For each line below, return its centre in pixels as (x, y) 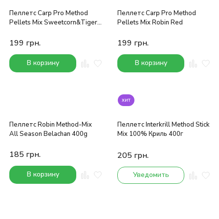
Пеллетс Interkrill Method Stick (164, 125)
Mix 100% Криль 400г (150, 134)
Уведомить (151, 175)
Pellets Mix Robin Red (150, 23)
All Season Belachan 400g (48, 134)
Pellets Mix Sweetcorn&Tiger (53, 23)
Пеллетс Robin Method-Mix (51, 125)
